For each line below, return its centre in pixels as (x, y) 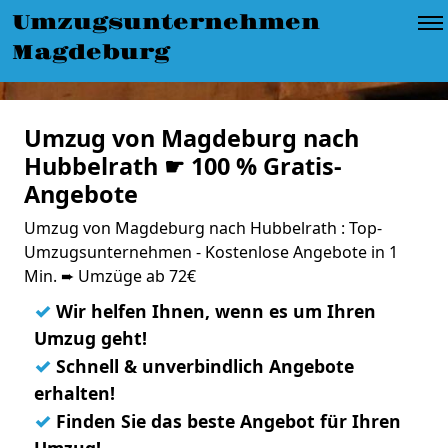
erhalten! (74, 393)
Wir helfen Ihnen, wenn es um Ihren (213, 311)
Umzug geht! (90, 338)
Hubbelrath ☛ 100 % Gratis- (183, 166)
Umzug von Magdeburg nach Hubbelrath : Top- (203, 228)
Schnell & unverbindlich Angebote (202, 366)
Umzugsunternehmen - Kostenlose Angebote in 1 (211, 252)
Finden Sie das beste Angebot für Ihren (226, 421)
